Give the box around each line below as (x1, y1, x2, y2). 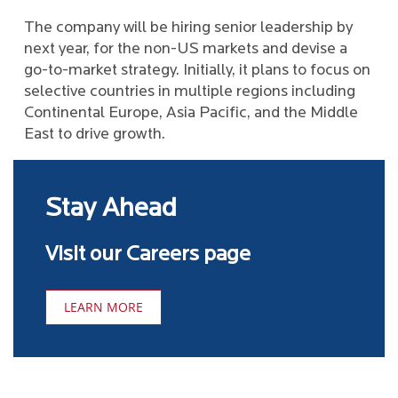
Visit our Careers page (45, 244, 251, 266)
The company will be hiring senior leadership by (24, 20, 353, 36)
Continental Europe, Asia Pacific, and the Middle (24, 105, 358, 122)
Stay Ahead (45, 195, 177, 223)
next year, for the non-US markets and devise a (24, 41, 347, 58)
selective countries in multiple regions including (24, 84, 355, 100)
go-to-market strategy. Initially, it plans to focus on (24, 62, 370, 79)
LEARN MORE (64, 298, 143, 315)
